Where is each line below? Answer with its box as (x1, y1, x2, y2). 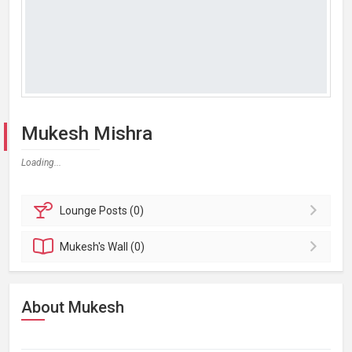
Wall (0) (108, 240, 145, 253)
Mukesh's (60, 240, 108, 253)
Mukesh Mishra (21, 123, 152, 145)
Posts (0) (99, 204, 145, 217)
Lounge (60, 204, 100, 217)
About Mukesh (21, 298, 124, 317)
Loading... (21, 157, 61, 168)
